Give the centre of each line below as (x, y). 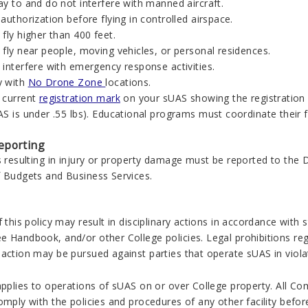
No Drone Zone (67, 82)
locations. (130, 82)
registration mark (79, 98)
